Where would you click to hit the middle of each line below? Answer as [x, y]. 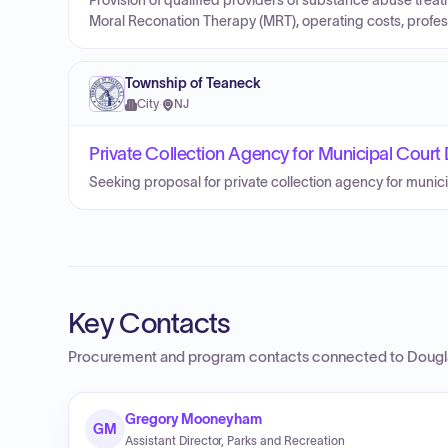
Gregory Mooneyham [193, 419]
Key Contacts [149, 323]
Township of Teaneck [193, 83]
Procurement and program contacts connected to [237, 357]
